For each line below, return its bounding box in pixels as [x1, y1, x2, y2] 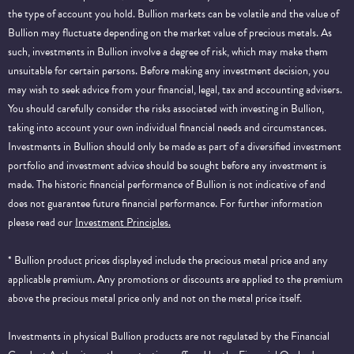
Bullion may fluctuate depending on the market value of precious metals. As [8, 24, 332, 41]
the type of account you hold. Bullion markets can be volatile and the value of [8, 5, 339, 22]
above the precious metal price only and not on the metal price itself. [8, 289, 302, 307]
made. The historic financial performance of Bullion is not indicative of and [8, 175, 326, 193]
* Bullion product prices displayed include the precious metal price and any [8, 251, 328, 269]
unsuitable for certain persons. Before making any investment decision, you [8, 62, 330, 79]
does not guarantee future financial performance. [8, 194, 217, 212]
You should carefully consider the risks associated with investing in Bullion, [8, 100, 324, 117]
